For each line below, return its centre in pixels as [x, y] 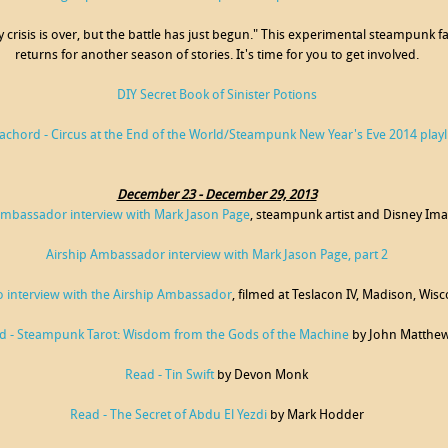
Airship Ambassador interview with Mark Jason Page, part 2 [216, 255]
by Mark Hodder [315, 415]
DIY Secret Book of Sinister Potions [216, 95]
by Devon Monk [261, 375]
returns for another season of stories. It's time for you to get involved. [216, 55]
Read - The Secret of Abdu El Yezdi [168, 415]
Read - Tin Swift [169, 375]
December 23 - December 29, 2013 [216, 195]
